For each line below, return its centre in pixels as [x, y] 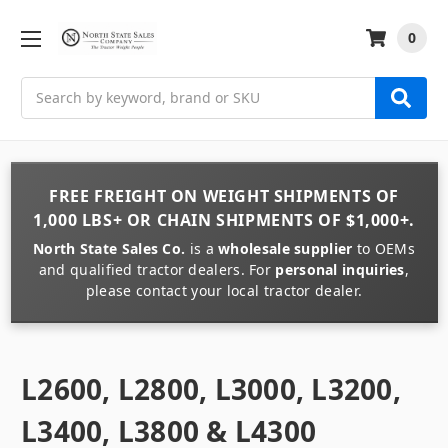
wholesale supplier [285, 248]
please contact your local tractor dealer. [224, 290]
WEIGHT [236, 195]
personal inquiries [340, 269]
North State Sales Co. [109, 248]
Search [44, 87]
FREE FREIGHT [107, 195]
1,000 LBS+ [78, 219]
